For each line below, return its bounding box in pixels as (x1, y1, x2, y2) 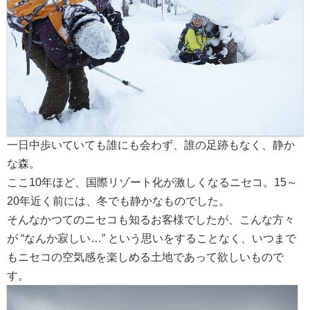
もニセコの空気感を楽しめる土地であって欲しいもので (7, 250, 284, 263)
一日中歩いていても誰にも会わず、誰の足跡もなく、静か (7, 138, 295, 151)
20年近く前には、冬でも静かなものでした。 (7, 194, 230, 207)
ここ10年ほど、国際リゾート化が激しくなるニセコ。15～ (7, 176, 298, 188)
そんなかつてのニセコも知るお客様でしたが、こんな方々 (7, 213, 295, 226)
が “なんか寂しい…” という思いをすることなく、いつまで (7, 232, 296, 244)
